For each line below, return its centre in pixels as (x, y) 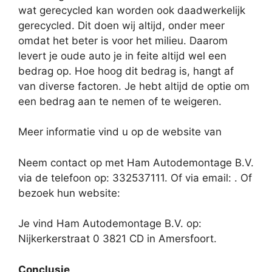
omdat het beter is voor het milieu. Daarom (123, 40)
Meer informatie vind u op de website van (120, 132)
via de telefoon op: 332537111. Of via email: (126, 178)
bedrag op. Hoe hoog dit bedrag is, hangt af (126, 71)
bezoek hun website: (69, 193)
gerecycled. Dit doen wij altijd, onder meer (121, 25)
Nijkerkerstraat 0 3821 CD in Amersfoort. (117, 239)
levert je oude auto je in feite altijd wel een (122, 56)
